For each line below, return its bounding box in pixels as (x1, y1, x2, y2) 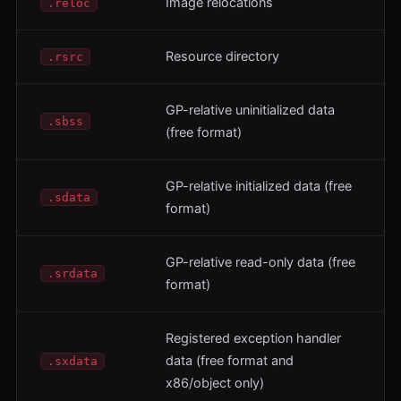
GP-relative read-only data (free (166, 253, 355, 270)
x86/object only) (166, 374, 264, 391)
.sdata (47, 190, 90, 204)
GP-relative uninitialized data (166, 101, 335, 118)
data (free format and (166, 352, 294, 369)
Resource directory (166, 47, 279, 64)
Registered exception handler (166, 329, 341, 346)
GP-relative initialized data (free (166, 177, 352, 194)
